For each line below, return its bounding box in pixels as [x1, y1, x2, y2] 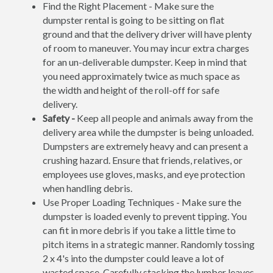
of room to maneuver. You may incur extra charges [43, 42, 249, 54]
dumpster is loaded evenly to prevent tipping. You [43, 210, 247, 222]
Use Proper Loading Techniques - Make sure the [43, 196, 241, 208]
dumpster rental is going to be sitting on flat [43, 14, 224, 26]
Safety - [43, 112, 75, 124]
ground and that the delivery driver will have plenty [43, 28, 252, 40]
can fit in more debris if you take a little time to [43, 224, 236, 236]
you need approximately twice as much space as [43, 70, 240, 82]
